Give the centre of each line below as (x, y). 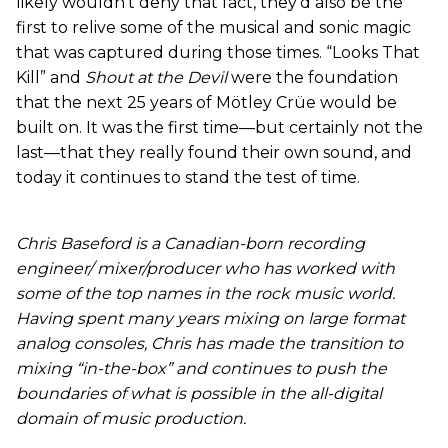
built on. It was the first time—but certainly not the (219, 127)
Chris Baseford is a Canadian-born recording (190, 243)
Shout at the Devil (156, 77)
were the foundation (312, 77)
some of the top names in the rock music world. (205, 293)
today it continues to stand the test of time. (188, 177)
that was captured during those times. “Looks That (218, 52)
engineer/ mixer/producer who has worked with (205, 268)
